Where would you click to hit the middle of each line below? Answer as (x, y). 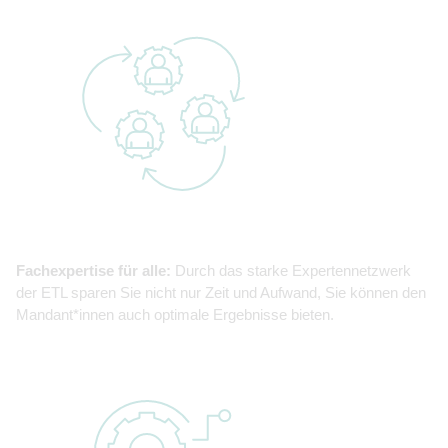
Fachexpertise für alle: (93, 271)
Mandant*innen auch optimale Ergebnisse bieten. (175, 315)
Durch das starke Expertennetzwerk (291, 271)
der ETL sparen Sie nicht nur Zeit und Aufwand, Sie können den (221, 293)
